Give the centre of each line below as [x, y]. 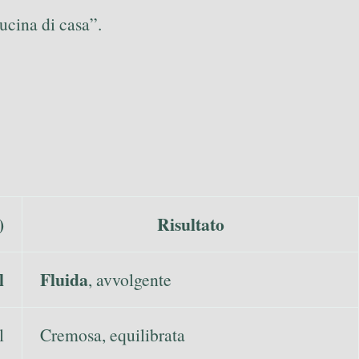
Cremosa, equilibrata [112, 334]
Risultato [190, 224]
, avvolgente [129, 279]
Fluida [64, 279]
